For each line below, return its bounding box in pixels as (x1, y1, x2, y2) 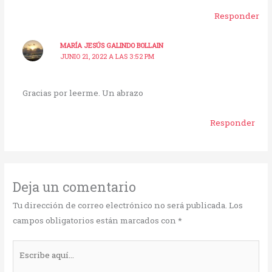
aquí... (12, 257, 35, 268)
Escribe (12, 242, 43, 253)
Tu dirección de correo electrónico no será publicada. (13, 199, 228, 211)
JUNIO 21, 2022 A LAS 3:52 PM (59, 52, 154, 61)
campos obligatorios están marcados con (13, 214, 178, 226)
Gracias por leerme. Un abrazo (22, 87, 143, 98)
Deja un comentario (13, 177, 137, 195)
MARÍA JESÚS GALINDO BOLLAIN (59, 41, 163, 50)
